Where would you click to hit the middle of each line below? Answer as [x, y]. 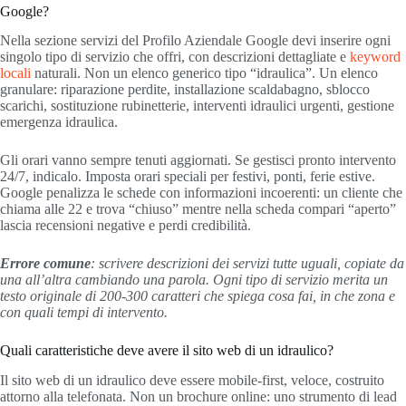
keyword [375, 57]
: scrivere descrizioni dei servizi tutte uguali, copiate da [247, 264]
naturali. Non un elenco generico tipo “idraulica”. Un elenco [204, 73]
